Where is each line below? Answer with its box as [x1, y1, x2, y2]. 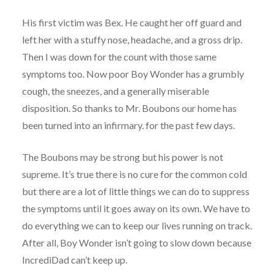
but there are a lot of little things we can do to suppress [21, 185, 250, 198]
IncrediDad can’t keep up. [21, 254, 129, 266]
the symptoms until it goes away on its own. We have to [21, 202, 250, 215]
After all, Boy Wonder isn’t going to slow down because [21, 237, 251, 249]
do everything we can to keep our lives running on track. [21, 220, 252, 232]
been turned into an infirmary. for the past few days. [21, 119, 235, 131]
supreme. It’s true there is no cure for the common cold [21, 168, 247, 180]
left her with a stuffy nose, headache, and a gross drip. [21, 34, 242, 46]
